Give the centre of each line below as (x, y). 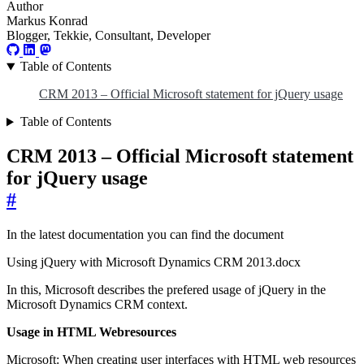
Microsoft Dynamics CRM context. (97, 305)
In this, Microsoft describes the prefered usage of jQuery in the (166, 290)
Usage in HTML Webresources (91, 332)
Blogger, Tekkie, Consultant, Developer (108, 36)
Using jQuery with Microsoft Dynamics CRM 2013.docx (154, 262)
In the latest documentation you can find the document (145, 235)
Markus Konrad (47, 21)
